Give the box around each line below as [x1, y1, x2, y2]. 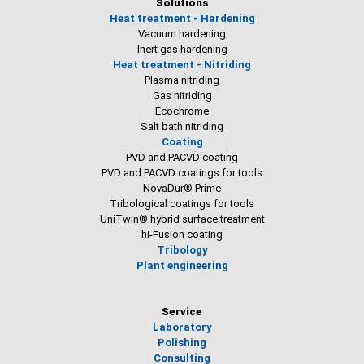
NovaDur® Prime [143, 182, 221, 194]
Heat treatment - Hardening [109, 12, 255, 24]
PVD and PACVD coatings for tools [102, 167, 262, 179]
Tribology [156, 244, 208, 256]
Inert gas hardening [136, 43, 227, 55]
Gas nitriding [152, 89, 212, 102]
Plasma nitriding [145, 74, 219, 86]
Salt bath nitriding [141, 120, 223, 132]
